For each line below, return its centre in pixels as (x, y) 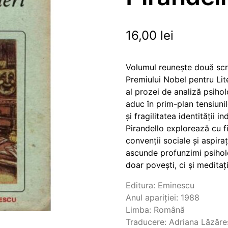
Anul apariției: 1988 (163, 197)
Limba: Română (155, 210)
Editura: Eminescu (160, 185)
